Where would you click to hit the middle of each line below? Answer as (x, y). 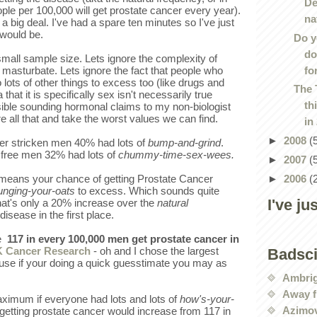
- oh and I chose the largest (155, 251)
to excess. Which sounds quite (149, 191)
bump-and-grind (184, 143)
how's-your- (207, 299)
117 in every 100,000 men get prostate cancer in (122, 239)
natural (173, 203)
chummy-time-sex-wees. (176, 155)
